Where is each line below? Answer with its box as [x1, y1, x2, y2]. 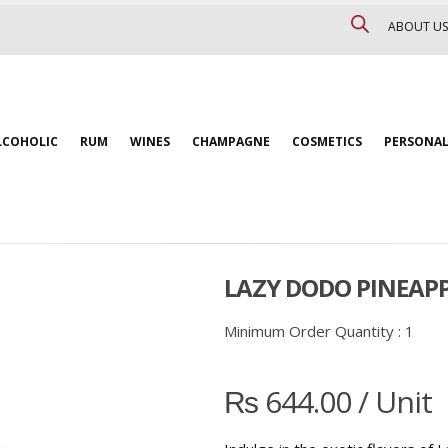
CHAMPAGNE [192, 133, 270, 150]
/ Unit [351, 381, 432, 422]
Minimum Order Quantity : [224, 321, 405, 341]
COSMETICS [292, 133, 362, 150]
